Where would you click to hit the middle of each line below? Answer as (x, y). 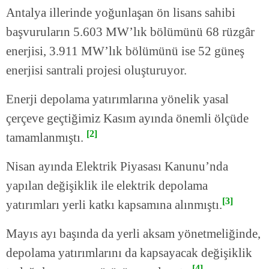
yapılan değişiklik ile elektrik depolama (107, 186)
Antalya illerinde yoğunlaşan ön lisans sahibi (121, 13)
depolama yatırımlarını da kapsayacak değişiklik (129, 253)
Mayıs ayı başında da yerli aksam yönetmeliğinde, (133, 234)
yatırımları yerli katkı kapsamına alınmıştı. (114, 205)
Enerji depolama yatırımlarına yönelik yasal (117, 99)
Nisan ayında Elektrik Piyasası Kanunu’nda (117, 167)
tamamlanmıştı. (46, 138)
